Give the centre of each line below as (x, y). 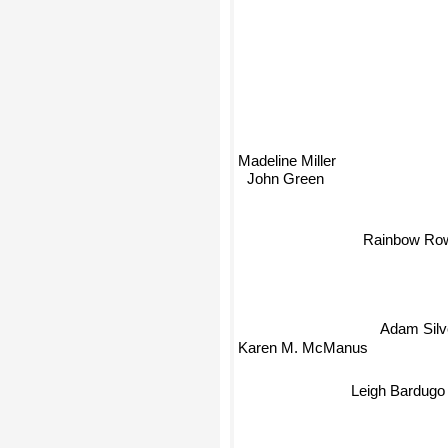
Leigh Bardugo (377, 365)
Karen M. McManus (303, 348)
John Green (281, 183)
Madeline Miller (287, 165)
